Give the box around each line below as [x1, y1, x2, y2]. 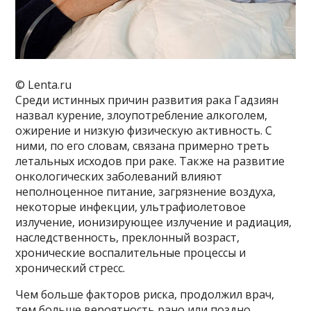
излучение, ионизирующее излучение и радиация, [15, 214, 292, 230]
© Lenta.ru [15, 76, 72, 92]
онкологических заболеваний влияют [15, 168, 223, 184]
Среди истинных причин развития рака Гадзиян [15, 92, 279, 108]
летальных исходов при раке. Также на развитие [15, 153, 285, 169]
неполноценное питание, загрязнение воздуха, [15, 183, 276, 199]
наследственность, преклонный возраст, [15, 229, 240, 245]
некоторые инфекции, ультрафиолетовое [15, 199, 246, 215]
